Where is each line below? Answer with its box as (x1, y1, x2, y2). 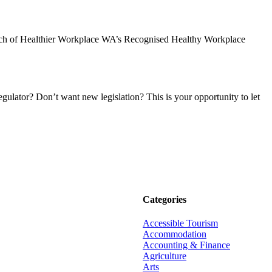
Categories (143, 194, 186, 205)
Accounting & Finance (143, 239, 230, 250)
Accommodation (143, 228, 206, 239)
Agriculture (143, 250, 186, 261)
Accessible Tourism (143, 217, 218, 228)
